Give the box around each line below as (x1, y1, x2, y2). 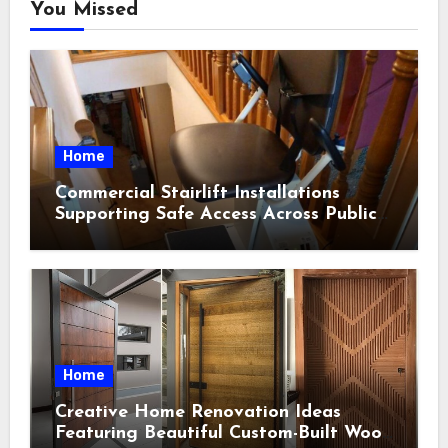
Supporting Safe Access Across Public (54, 205, 377, 225)
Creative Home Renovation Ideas (54, 403, 341, 423)
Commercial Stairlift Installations (54, 184, 340, 204)
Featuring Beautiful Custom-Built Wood (54, 424, 393, 444)
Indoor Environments (54, 226, 233, 246)
